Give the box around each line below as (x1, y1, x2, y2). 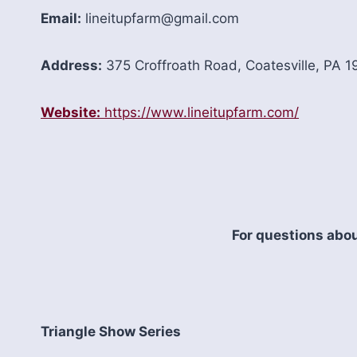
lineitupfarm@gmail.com (81, 10, 239, 26)
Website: (41, 104, 100, 120)
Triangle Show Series (41, 324, 181, 339)
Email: (41, 10, 81, 26)
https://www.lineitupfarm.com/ (100, 104, 299, 120)
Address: (41, 57, 102, 73)
